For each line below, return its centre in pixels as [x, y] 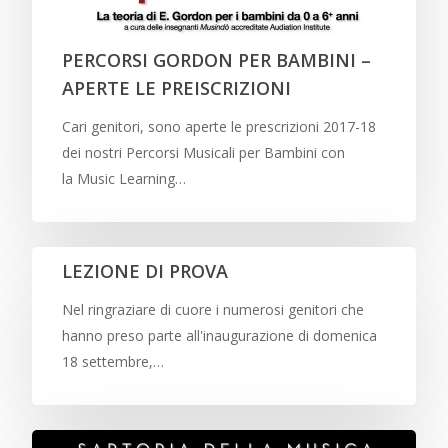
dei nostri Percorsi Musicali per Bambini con [203, 152]
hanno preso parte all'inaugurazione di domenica [219, 335]
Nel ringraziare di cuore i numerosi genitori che [213, 309]
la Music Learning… [124, 178]
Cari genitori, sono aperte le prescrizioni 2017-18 [219, 126]
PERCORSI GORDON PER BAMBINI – [216, 59]
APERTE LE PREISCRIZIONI [176, 87]
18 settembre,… [113, 361]
